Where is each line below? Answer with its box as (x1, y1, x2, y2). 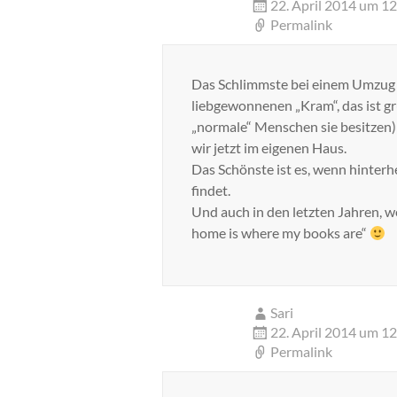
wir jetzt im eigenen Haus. (191, 139, 346, 156)
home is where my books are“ (191, 224, 370, 241)
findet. (191, 182, 230, 198)
